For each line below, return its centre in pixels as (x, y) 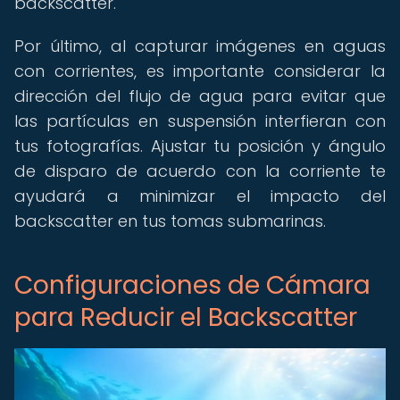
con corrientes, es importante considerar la (200, 71)
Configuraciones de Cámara (192, 285)
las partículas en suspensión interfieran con (200, 121)
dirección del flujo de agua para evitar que (200, 96)
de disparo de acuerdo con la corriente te (200, 171)
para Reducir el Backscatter (186, 317)
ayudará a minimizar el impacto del (200, 196)
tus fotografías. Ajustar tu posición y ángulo (200, 146)
